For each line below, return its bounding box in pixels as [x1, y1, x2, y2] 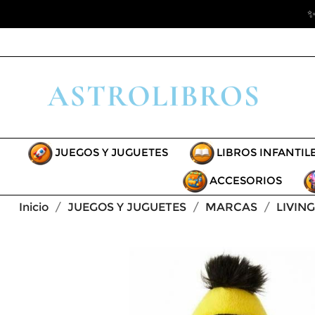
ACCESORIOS [209, 173, 282, 187]
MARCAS [205, 200, 257, 214]
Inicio [19, 200, 49, 214]
